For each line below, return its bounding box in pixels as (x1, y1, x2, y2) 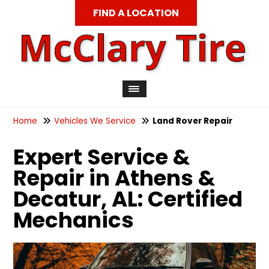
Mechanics (13, 205, 134, 235)
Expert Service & (13, 142, 190, 172)
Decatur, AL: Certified (13, 184, 243, 214)
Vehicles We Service (54, 115, 136, 127)
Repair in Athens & (13, 163, 216, 193)
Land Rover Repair (153, 115, 233, 127)
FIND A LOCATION (92, 6, 179, 20)
